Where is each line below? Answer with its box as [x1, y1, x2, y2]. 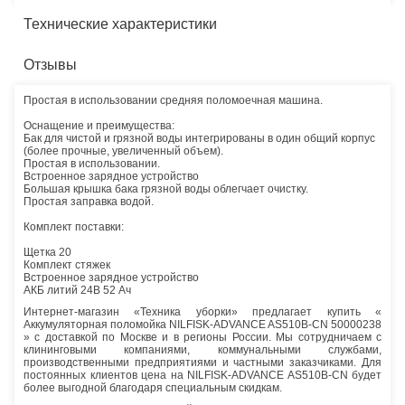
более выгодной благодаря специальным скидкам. [24, 381, 282, 394]
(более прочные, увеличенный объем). [24, 144, 223, 157]
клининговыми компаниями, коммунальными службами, [24, 343, 381, 356]
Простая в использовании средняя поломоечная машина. [24, 93, 323, 107]
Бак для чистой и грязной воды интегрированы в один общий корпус [24, 131, 375, 145]
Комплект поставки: [24, 220, 124, 233]
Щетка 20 [24, 245, 71, 259]
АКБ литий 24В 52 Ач [24, 283, 131, 297]
